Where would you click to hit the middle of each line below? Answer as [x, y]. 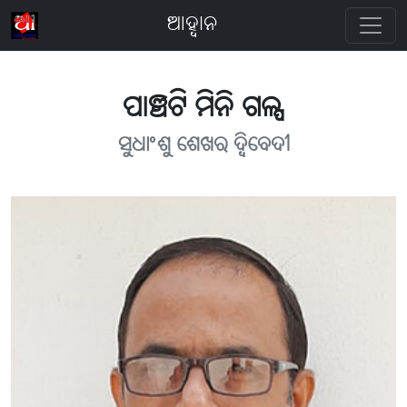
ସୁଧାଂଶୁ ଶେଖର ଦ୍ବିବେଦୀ [203, 146]
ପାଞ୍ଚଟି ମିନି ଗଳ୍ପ [203, 109]
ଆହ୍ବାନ [192, 25]
